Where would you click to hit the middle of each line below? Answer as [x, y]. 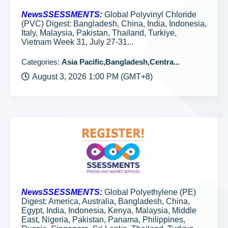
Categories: [41, 62]
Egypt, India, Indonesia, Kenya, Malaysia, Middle [109, 210]
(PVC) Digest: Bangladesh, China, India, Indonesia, [114, 24]
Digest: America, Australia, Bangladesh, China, [106, 201]
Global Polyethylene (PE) [149, 192]
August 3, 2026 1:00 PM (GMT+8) [92, 77]
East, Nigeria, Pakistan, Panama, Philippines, [103, 220]
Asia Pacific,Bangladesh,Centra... [121, 62]
